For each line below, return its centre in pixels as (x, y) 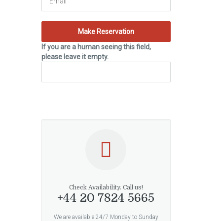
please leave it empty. (75, 57)
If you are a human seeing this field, (96, 47)
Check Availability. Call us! (106, 188)
